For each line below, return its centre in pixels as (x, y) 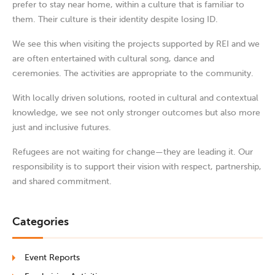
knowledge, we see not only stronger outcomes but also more (136, 112)
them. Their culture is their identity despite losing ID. (115, 19)
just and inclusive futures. (63, 127)
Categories (41, 221)
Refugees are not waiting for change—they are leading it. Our (133, 152)
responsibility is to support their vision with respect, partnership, (137, 166)
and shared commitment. (62, 181)
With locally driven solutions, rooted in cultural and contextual (135, 98)
